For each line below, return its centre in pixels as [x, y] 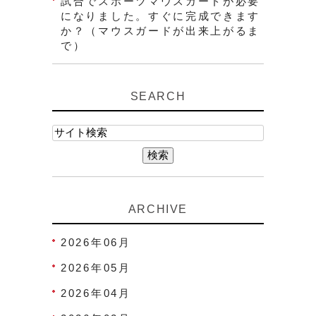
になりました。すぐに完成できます [161, 16]
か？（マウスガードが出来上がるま [161, 31]
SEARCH [158, 97]
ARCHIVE [158, 209]
